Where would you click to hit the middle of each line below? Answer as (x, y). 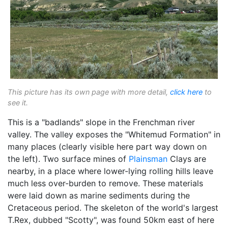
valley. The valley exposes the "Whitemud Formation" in (114, 135)
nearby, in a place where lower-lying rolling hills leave (110, 171)
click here (186, 92)
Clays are (187, 159)
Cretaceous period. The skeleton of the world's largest (113, 208)
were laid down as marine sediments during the (99, 196)
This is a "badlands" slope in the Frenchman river (101, 122)
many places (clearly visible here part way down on (107, 147)
